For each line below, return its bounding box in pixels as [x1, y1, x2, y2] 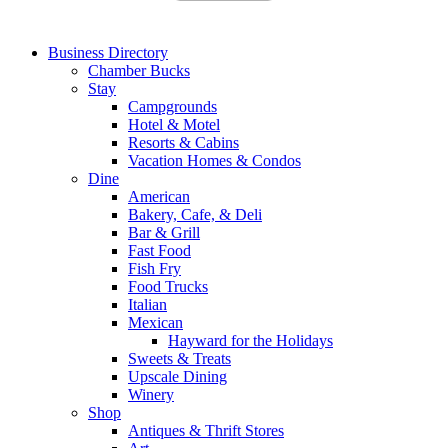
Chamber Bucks [88, 61, 190, 79]
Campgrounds [128, 97, 217, 115]
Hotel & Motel [128, 115, 220, 133]
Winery [128, 385, 174, 403]
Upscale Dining [128, 367, 227, 385]
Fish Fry [128, 259, 181, 277]
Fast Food [128, 241, 191, 259]
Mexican [128, 313, 183, 331]
